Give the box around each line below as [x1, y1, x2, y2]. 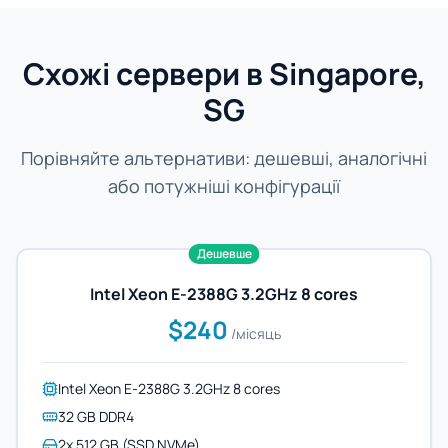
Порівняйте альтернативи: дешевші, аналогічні [21, 146, 427, 170]
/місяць [230, 324, 281, 343]
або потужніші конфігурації [108, 174, 340, 198]
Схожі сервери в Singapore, [22, 53, 426, 94]
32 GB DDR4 [58, 407, 134, 426]
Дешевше [196, 245, 252, 262]
